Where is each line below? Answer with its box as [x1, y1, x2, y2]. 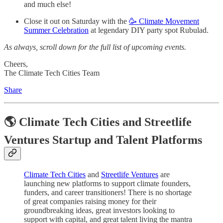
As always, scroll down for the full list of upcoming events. [4, 42, 186, 51]
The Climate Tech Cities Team [4, 68, 100, 77]
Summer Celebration [24, 25, 89, 34]
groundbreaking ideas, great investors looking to [24, 206, 175, 215]
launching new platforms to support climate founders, [24, 179, 191, 188]
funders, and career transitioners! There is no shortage [24, 188, 192, 197]
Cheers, [4, 59, 28, 68]
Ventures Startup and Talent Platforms [4, 133, 202, 147]
